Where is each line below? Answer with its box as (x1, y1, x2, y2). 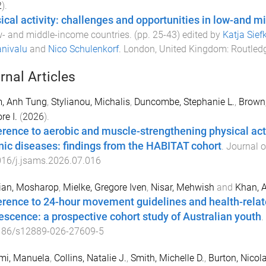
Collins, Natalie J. (53, 252, 126, 264)
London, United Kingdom (123, 43, 227, 55)
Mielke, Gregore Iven (62, 182, 147, 194)
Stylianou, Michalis (50, 96, 130, 107)
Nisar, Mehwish (150, 182, 214, 194)
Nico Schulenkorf (47, 43, 119, 55)
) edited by (176, 28, 223, 40)
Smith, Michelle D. (130, 252, 204, 264)
